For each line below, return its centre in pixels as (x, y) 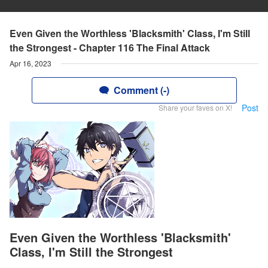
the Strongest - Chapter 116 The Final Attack (110, 48)
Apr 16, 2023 (31, 63)
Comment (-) (141, 90)
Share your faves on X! (195, 107)
